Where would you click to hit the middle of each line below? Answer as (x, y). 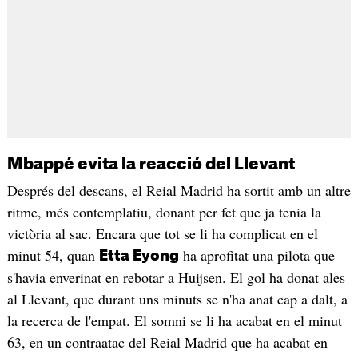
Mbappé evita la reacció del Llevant (151, 164)
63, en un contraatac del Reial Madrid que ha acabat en (167, 342)
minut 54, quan (53, 255)
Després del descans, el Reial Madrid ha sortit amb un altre (179, 190)
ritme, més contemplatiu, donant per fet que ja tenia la (164, 211)
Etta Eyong (139, 255)
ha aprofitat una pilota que (257, 255)
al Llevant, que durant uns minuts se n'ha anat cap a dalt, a (177, 298)
